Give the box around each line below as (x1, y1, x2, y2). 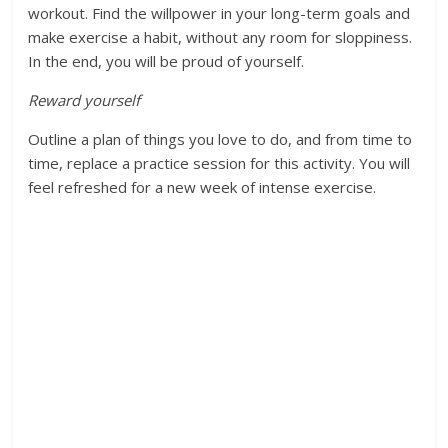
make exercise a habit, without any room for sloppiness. (28, 27, 413, 48)
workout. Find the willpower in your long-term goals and (28, 3, 411, 24)
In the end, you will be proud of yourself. (28, 51, 305, 72)
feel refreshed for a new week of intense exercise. (28, 177, 377, 198)
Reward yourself (28, 90, 141, 111)
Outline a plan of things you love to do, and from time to (28, 129, 413, 150)
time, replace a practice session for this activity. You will (28, 153, 411, 174)
